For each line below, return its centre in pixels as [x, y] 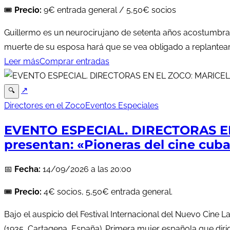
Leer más [22, 61]
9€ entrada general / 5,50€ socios [109, 10]
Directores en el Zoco [45, 105]
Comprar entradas [74, 61]
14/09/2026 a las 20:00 [86, 169]
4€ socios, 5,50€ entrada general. [107, 191]
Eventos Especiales [122, 105]
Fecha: [27, 169]
